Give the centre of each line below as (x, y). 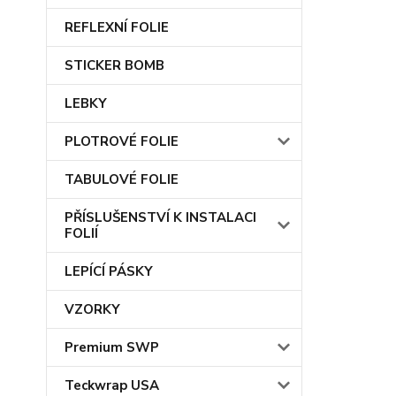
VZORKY (92, 309)
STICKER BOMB (114, 65)
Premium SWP (112, 347)
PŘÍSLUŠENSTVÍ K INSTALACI (160, 217)
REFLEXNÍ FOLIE (117, 27)
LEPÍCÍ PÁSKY (109, 271)
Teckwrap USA (112, 385)
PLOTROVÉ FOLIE (122, 141)
